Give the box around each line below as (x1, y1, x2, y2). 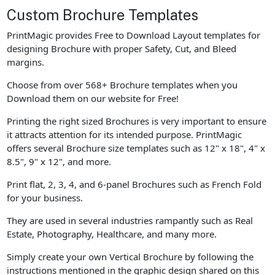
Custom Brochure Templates (7, 6, 199, 24)
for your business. (7, 191, 83, 204)
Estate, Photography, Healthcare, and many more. (7, 227, 217, 240)
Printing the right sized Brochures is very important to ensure (7, 114, 267, 127)
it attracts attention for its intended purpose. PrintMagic (7, 128, 242, 141)
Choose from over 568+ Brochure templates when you (7, 78, 238, 91)
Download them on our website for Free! (7, 91, 179, 104)
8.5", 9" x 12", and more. (7, 155, 112, 168)
